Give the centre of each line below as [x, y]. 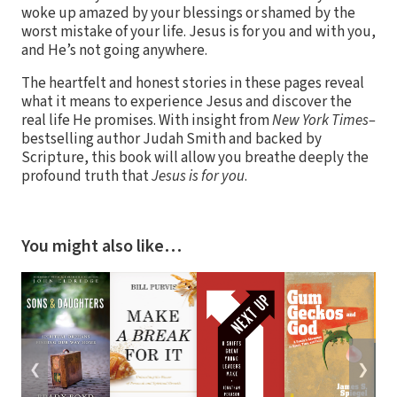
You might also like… [101, 247]
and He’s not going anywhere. [114, 51]
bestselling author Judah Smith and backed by [171, 140]
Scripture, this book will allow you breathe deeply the [195, 158]
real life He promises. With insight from [147, 121]
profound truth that [86, 177]
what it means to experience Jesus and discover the [187, 102]
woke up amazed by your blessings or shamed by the [188, 14]
